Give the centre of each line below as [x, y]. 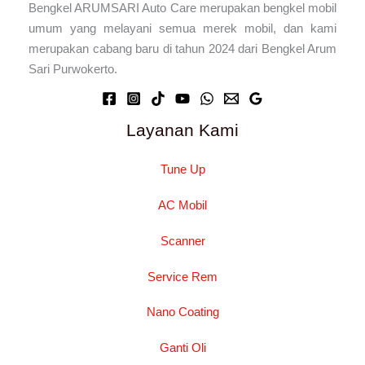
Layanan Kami [182, 130]
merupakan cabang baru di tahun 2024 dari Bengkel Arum [182, 48]
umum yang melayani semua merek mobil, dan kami [182, 28]
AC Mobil [182, 205]
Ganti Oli [182, 348]
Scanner [182, 240]
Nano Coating [182, 312]
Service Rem [182, 276]
